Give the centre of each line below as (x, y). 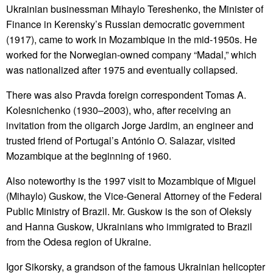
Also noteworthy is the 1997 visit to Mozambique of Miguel (131, 181)
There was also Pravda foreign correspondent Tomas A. (126, 95)
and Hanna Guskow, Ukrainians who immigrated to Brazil (129, 227)
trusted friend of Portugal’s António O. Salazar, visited (121, 141)
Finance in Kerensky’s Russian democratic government (125, 24)
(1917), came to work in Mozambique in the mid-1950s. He (132, 40)
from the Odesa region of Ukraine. (79, 242)
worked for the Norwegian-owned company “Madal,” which (131, 55)
